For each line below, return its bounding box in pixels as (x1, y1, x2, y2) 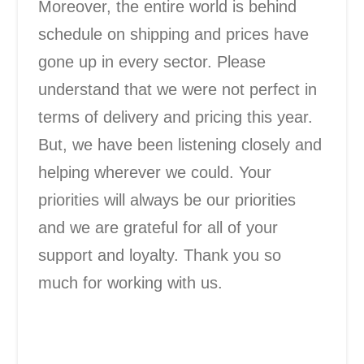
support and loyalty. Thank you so (38, 245, 282, 264)
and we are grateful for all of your (38, 218, 279, 236)
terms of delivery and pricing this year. (38, 107, 314, 126)
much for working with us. (38, 273, 228, 292)
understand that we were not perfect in (38, 80, 318, 98)
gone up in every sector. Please (38, 52, 266, 71)
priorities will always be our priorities (38, 190, 297, 209)
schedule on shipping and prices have (38, 24, 310, 43)
